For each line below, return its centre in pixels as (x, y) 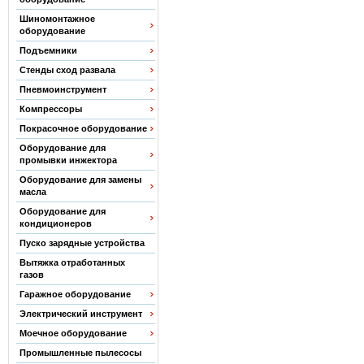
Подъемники (49, 50)
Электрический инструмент (81, 314)
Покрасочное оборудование (84, 128)
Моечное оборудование (74, 333)
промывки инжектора (69, 160)
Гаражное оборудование (76, 294)
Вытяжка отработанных (73, 262)
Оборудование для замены (81, 180)
